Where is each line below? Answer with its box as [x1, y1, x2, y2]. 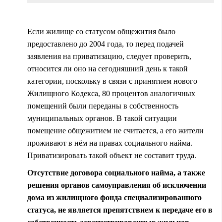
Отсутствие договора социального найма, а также [27, 168, 205, 177]
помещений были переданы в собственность [27, 101, 178, 110]
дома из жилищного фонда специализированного [27, 193, 202, 202]
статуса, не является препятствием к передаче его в [27, 205, 213, 214]
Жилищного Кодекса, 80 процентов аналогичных [27, 89, 195, 98]
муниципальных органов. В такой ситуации [27, 113, 177, 122]
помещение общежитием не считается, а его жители [27, 126, 204, 135]
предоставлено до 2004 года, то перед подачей [27, 39, 184, 48]
